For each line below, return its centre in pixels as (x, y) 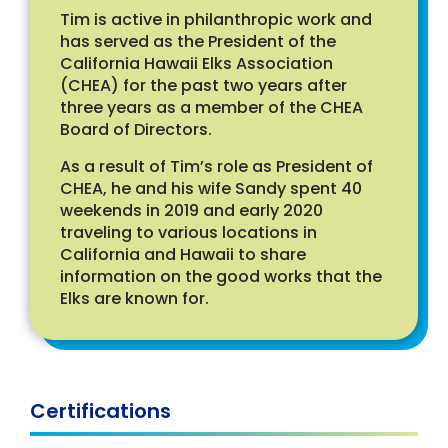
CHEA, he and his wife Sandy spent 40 (211, 188)
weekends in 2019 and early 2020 (191, 210)
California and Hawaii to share (183, 254)
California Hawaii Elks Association (196, 63)
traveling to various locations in (188, 232)
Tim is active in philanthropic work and (216, 19)
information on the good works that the (221, 276)
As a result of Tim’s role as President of (216, 166)
